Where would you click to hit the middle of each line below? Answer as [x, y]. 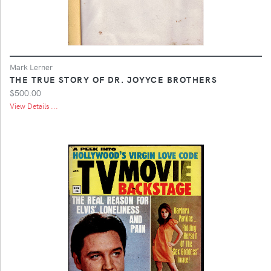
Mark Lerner [31, 67]
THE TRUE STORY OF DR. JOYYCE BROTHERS [114, 79]
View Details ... [34, 106]
